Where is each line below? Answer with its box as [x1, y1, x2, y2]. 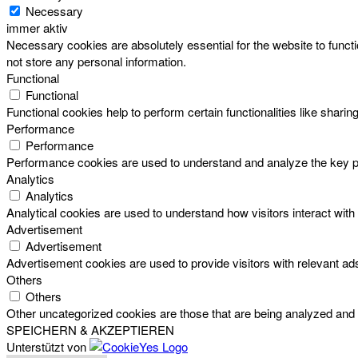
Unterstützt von [6, 338, 89, 356]
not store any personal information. [6, 53, 186, 70]
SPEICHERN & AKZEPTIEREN [6, 321, 174, 339]
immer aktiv [6, 19, 68, 37]
